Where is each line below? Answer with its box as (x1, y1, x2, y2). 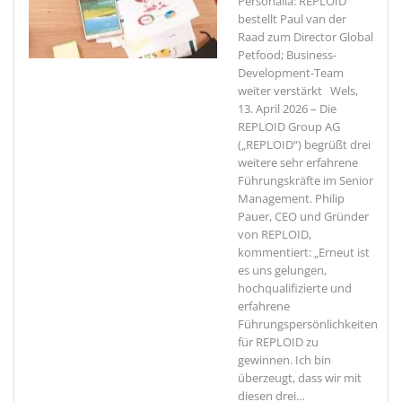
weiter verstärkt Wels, (238, 83, 358, 99)
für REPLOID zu (238, 334, 319, 350)
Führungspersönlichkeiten (238, 316, 378, 332)
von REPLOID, (238, 226, 311, 242)
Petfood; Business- (238, 47, 336, 63)
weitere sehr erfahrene (238, 154, 358, 170)
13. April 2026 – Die (238, 100, 336, 117)
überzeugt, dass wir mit (238, 370, 362, 386)
